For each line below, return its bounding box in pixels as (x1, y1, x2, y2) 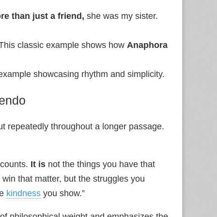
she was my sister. (84, 11, 158, 21)
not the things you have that (46, 159, 155, 169)
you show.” (41, 188, 85, 198)
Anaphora (127, 40, 168, 50)
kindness (6, 188, 41, 198)
